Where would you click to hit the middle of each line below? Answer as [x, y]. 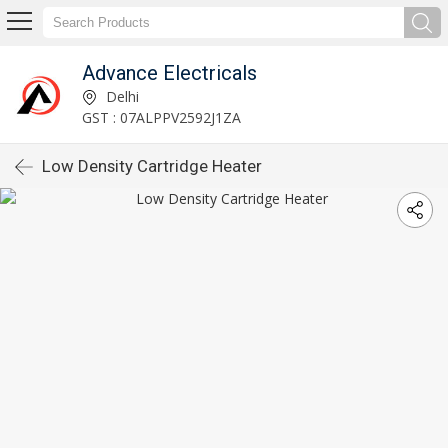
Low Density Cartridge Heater [152, 166]
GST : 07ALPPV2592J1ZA [161, 117]
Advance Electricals [169, 72]
